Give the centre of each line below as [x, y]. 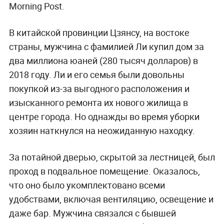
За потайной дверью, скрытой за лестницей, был [112, 157]
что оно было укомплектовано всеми [87, 185]
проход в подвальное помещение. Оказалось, [104, 171]
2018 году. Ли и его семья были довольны [96, 74]
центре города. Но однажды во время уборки [104, 116]
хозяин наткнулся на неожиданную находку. [102, 130]
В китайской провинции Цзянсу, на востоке [99, 32]
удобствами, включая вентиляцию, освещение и [111, 199]
